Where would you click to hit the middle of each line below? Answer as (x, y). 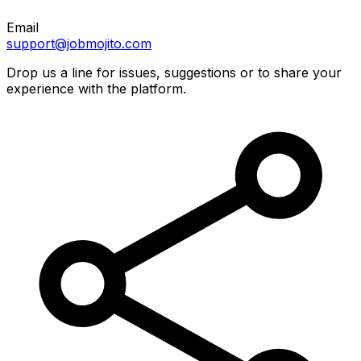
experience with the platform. (96, 88)
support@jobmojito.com (79, 43)
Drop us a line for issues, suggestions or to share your (174, 72)
